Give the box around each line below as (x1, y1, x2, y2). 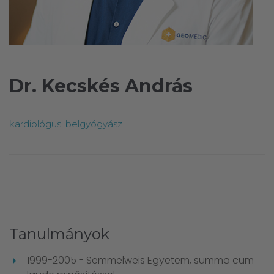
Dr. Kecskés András (9, 75, 193, 97)
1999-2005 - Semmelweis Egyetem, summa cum (27, 253, 254, 267)
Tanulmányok (9, 225, 109, 243)
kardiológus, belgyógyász (9, 118, 122, 130)
